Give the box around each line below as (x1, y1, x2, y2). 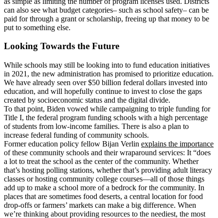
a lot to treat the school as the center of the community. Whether (4, 157, 199, 165)
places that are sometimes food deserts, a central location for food (4, 192, 203, 200)
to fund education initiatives (125, 60, 210, 69)
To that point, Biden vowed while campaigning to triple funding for (4, 104, 210, 113)
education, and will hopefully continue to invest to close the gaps (4, 87, 202, 95)
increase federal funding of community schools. (4, 130, 151, 139)
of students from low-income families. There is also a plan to (4, 122, 189, 130)
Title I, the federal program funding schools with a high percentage (4, 113, 208, 122)
